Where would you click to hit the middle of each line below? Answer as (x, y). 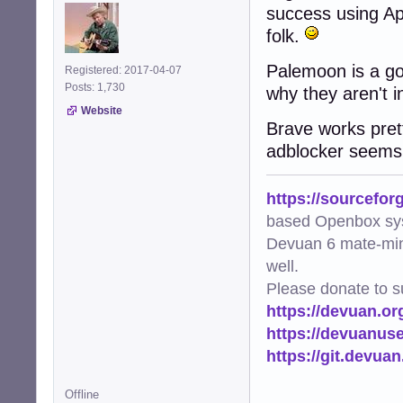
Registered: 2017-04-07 (123, 70)
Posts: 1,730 (98, 87)
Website (102, 110)
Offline (82, 394)
